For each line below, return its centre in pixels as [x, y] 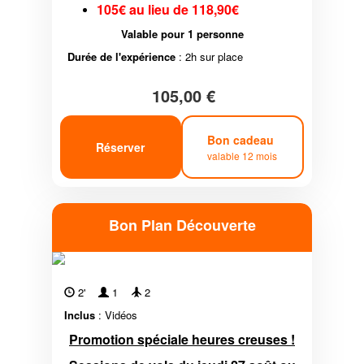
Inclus [80, 315]
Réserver [121, 147]
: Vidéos [116, 315]
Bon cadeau [243, 139]
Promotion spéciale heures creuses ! [182, 340]
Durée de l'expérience [121, 57]
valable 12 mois [243, 155]
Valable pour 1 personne [182, 34]
